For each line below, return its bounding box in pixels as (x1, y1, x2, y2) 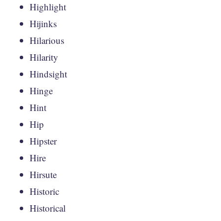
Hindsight (30, 67, 67, 80)
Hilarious (30, 34, 64, 46)
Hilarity (30, 50, 58, 63)
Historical (30, 201, 66, 214)
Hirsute (30, 168, 57, 181)
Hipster (30, 134, 57, 147)
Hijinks (30, 17, 57, 30)
